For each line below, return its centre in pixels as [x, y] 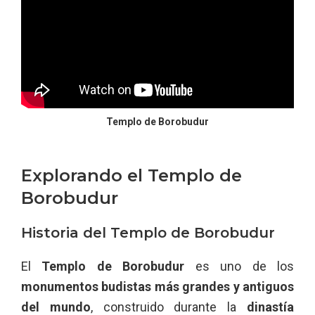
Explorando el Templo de [131, 175]
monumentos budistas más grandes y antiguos [157, 286]
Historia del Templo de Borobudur [148, 232]
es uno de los [239, 266]
